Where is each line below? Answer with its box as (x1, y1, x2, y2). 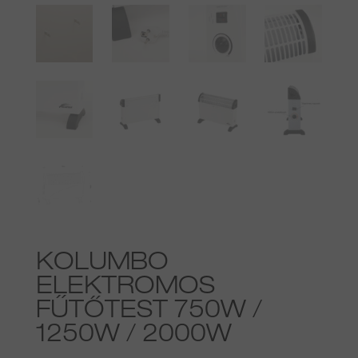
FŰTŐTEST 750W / (35, 300, 262, 324)
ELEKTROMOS (35, 276, 215, 300)
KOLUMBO (35, 252, 169, 276)
